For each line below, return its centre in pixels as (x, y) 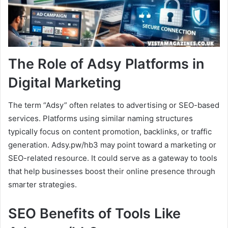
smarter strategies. (42, 185)
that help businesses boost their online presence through (112, 172)
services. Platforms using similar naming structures (101, 119)
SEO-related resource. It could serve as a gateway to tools (113, 158)
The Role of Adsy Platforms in (106, 64)
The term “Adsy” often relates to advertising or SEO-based (114, 105)
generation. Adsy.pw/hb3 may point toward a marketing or (112, 145)
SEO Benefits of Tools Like (94, 214)
